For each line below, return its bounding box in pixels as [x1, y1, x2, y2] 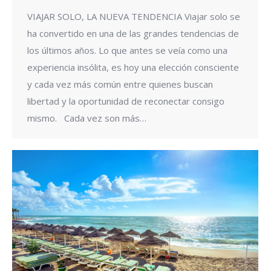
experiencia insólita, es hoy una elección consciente [27, 60, 239, 73]
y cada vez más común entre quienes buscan [27, 77, 213, 90]
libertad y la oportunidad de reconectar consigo [27, 94, 224, 107]
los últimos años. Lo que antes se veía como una [27, 44, 227, 56]
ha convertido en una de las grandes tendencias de [27, 27, 239, 39]
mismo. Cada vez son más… [27, 111, 146, 124]
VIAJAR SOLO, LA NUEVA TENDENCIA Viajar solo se [27, 10, 240, 22]
